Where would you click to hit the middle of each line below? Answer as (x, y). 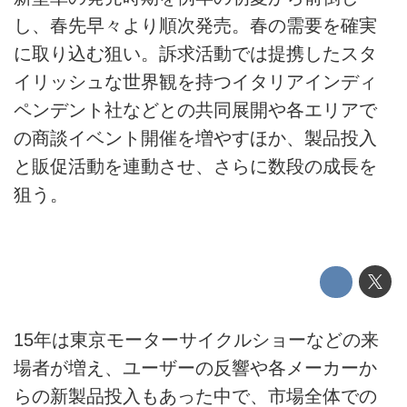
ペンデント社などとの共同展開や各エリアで (195, 109)
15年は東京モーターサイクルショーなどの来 (196, 340)
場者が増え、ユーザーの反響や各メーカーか (195, 368)
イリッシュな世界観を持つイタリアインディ (195, 81)
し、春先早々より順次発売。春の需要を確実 (195, 25)
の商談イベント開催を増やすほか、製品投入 (195, 138)
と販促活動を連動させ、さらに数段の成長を (195, 166)
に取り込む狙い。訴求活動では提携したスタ (195, 53)
